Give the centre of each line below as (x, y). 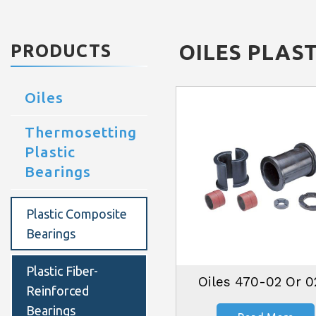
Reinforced (57, 290)
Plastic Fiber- (62, 271)
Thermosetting (81, 132)
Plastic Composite (77, 213)
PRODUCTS (61, 50)
